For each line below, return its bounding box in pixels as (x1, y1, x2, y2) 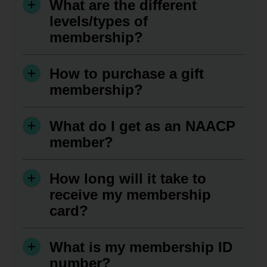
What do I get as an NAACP (49, 118, 235, 134)
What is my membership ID (49, 239, 232, 255)
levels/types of (49, 13, 148, 29)
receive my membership (49, 187, 211, 203)
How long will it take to (49, 170, 206, 187)
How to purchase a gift (49, 66, 204, 82)
